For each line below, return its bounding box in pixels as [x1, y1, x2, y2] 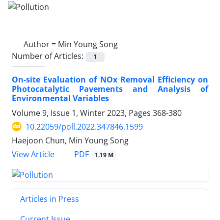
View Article [12, 149, 55, 160]
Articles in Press [20, 193, 79, 204]
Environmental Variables [12, 92, 109, 104]
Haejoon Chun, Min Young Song [12, 135, 129, 146]
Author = [24, 38, 58, 50]
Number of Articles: [12, 50, 85, 61]
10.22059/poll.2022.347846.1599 [26, 121, 143, 132]
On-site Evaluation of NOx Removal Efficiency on [12, 74, 208, 85]
